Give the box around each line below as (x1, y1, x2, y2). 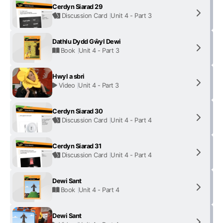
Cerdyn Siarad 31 (52, 142, 102, 150)
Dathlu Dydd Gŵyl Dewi (52, 38, 121, 45)
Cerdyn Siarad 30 (52, 108, 103, 115)
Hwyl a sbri (52, 73, 85, 80)
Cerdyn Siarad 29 (52, 3, 103, 10)
